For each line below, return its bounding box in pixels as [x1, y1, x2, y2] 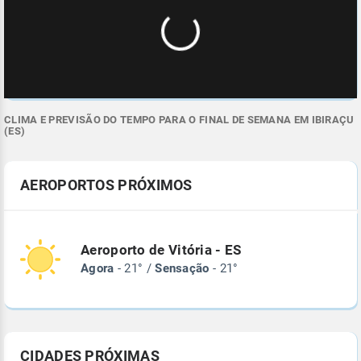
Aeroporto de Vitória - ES [81, 243, 242, 259]
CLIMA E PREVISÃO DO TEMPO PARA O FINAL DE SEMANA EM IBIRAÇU [4, 114, 355, 127]
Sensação [155, 261, 210, 276]
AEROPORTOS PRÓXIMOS [20, 176, 193, 194]
